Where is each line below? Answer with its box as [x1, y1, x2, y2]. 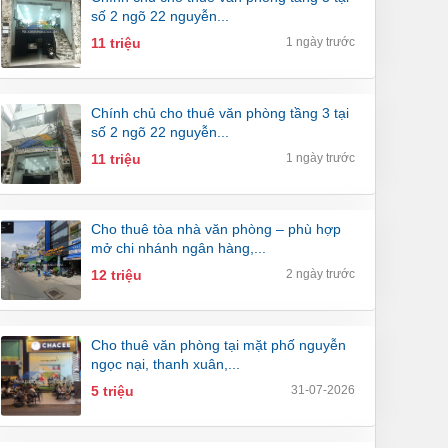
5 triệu [91, 383, 134, 400]
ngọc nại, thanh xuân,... [91, 356, 240, 373]
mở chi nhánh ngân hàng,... [91, 240, 266, 257]
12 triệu [91, 267, 142, 284]
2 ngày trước [286, 267, 355, 282]
